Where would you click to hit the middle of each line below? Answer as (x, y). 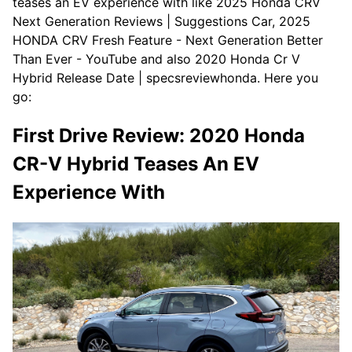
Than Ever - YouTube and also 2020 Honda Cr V (156, 59)
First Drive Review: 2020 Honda (159, 135)
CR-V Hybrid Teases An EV (136, 163)
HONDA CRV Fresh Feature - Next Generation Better (168, 40)
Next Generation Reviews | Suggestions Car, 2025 (161, 21)
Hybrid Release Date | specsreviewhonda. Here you (165, 77)
